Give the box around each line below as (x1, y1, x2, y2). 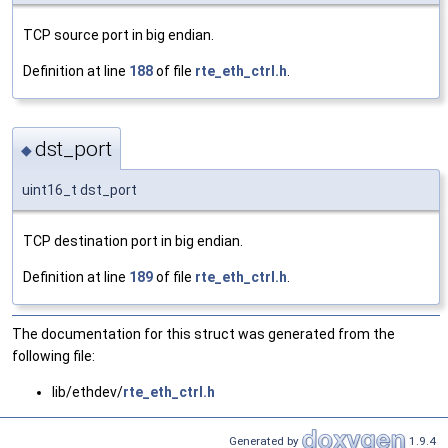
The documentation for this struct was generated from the (12, 325, 395, 342)
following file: (12, 347, 95, 364)
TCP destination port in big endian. (23, 232, 243, 249)
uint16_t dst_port (22, 181, 137, 198)
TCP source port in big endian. (23, 27, 214, 44)
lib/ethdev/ (52, 383, 123, 400)
